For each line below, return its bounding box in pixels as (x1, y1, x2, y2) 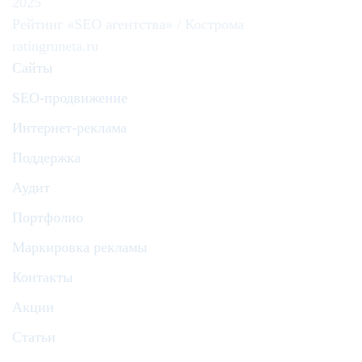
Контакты (12, 269, 73, 285)
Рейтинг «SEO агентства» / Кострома (12, 16, 244, 32)
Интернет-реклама (12, 120, 127, 136)
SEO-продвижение (12, 90, 128, 106)
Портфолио (12, 209, 83, 225)
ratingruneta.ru (12, 38, 99, 54)
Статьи (12, 329, 56, 345)
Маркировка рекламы (12, 239, 147, 255)
